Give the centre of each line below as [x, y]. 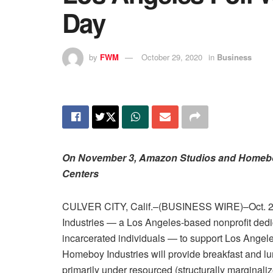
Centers [80, 173]
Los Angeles [154, 222]
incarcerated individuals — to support [144, 238]
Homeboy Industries [105, 253]
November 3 [106, 157]
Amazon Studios [177, 157]
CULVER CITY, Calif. [108, 206]
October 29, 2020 [172, 57]
